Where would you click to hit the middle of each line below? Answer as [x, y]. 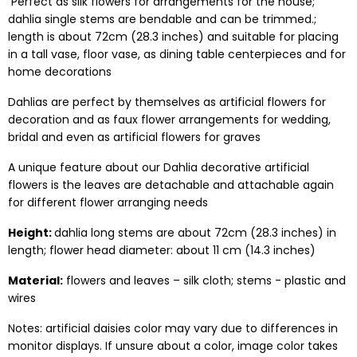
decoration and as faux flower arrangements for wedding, [169, 120]
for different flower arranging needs [108, 202]
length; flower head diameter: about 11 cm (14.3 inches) [162, 250]
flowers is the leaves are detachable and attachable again [171, 185]
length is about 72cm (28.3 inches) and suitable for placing [173, 37]
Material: [35, 280]
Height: [31, 233]
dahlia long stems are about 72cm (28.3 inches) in [195, 233]
